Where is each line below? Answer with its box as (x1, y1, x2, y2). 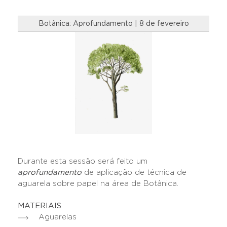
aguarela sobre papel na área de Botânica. (18, 180, 181, 188)
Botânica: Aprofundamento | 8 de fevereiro (38, 20, 189, 27)
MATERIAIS (18, 202, 61, 210)
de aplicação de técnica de (82, 169, 186, 177)
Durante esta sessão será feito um (18, 158, 147, 166)
